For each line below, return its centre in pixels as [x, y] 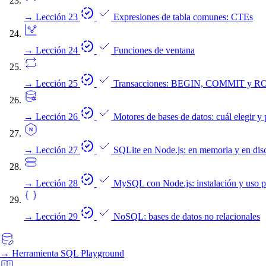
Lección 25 [58, 83]
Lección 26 [58, 117]
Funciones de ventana [154, 50]
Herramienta [35, 253]
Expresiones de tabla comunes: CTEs [183, 17]
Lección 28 [58, 183]
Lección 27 [58, 150]
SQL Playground [92, 253]
